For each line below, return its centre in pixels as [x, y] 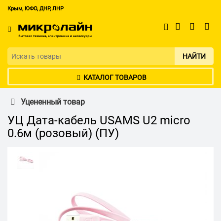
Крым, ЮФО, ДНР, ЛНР [36, 9]
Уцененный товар [53, 102]
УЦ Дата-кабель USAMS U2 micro [99, 121]
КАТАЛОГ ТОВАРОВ [115, 78]
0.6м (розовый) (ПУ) [63, 133]
